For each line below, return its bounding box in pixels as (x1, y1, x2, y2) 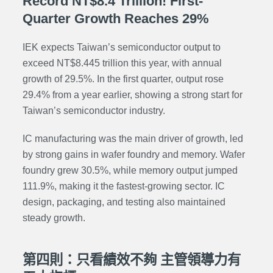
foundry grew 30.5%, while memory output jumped (22, 165, 238, 176)
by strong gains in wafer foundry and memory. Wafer (22, 149, 245, 160)
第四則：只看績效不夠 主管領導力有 (22, 252, 241, 268)
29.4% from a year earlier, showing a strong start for (22, 89, 243, 100)
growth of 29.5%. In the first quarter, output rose (22, 73, 224, 84)
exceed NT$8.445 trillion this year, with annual (22, 57, 222, 68)
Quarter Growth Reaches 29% (22, 10, 209, 26)
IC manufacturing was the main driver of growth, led (22, 133, 243, 144)
